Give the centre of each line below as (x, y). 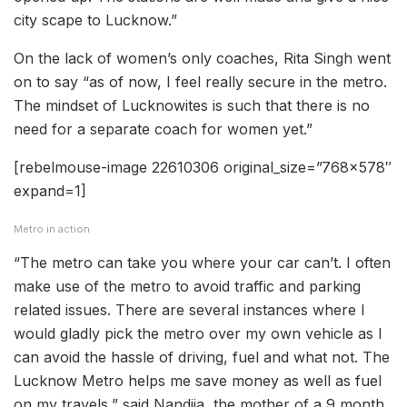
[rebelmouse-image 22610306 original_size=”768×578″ (203, 167)
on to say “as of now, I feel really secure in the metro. (200, 81)
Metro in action (52, 228)
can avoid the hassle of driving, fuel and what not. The (202, 357)
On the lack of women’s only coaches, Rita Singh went (202, 58)
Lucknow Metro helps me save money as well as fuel (198, 380)
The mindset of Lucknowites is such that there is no (192, 105)
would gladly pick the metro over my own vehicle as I (198, 333)
